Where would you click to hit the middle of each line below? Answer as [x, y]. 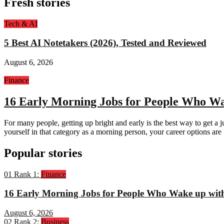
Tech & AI [21, 23]
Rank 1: [26, 174]
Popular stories [43, 153]
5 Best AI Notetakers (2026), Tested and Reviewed [105, 43]
